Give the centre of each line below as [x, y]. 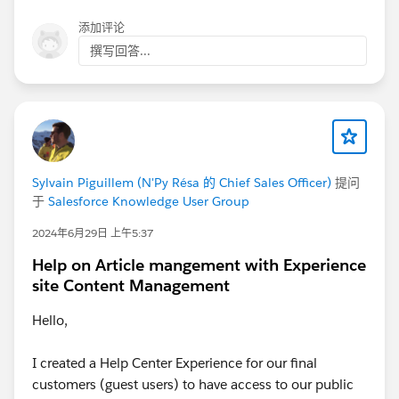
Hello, [50, 320]
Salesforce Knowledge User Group [149, 201]
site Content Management [131, 285]
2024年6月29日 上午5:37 [93, 232]
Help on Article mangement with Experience [199, 265]
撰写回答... [120, 50]
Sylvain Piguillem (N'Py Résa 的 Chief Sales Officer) [182, 182]
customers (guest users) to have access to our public [193, 384]
